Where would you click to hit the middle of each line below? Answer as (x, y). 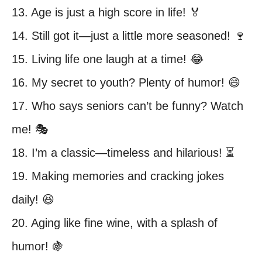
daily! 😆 (33, 199)
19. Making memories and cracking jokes (118, 176)
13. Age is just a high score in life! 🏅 (106, 12)
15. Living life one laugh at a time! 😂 (108, 59)
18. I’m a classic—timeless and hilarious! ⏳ (123, 153)
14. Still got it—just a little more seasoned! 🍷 (129, 36)
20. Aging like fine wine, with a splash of (115, 223)
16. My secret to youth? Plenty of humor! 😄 (126, 82)
